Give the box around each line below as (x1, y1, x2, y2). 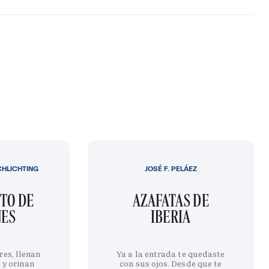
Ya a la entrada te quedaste (116, 248, 225, 259)
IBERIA (150, 205, 191, 227)
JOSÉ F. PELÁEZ (144, 163, 197, 174)
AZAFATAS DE (132, 189, 209, 211)
